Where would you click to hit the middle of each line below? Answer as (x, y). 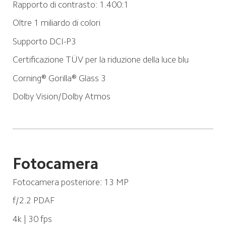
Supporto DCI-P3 (44, 41)
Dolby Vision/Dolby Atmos (61, 97)
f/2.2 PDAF (33, 201)
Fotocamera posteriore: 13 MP (70, 182)
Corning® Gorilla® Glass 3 (59, 78)
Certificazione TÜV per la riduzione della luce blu (100, 60)
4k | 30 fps (32, 219)
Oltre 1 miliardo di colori (56, 23)
